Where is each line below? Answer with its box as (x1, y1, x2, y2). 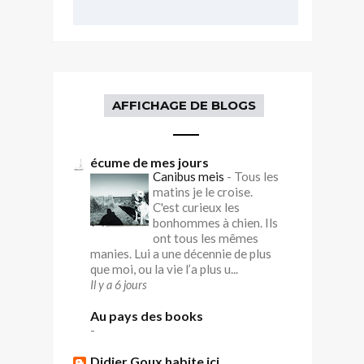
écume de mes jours (90, 154, 209, 170)
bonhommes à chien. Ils (153, 214, 278, 230)
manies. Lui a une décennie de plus (90, 245, 271, 261)
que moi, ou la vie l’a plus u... (90, 261, 238, 276)
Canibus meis (153, 168, 227, 184)
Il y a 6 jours (90, 277, 147, 292)
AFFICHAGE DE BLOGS (111, 97, 256, 113)
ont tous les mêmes (153, 230, 258, 245)
